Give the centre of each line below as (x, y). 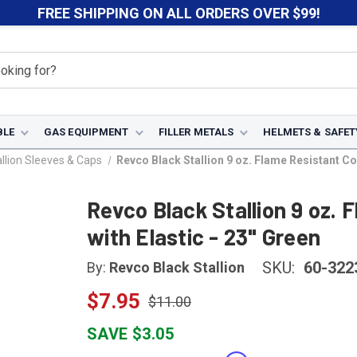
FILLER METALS (196, 132)
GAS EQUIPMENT (86, 132)
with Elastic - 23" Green (204, 237)
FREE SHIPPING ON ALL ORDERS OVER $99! (178, 13)
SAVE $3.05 (130, 334)
